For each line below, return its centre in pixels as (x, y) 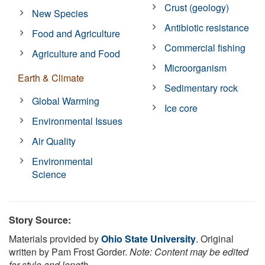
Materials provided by (55, 238)
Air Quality (54, 141)
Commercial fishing (205, 47)
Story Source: (40, 219)
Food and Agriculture (76, 33)
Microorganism (196, 67)
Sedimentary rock (201, 88)
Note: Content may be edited (189, 251)
